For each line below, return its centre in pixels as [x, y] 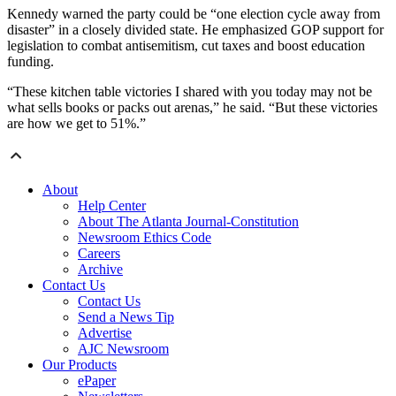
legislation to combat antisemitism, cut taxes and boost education [186, 45]
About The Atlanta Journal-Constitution [188, 221]
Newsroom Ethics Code [145, 237]
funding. [30, 61]
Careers [99, 253]
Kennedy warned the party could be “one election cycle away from [194, 13]
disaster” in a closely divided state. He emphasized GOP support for [195, 29]
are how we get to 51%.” [76, 123]
